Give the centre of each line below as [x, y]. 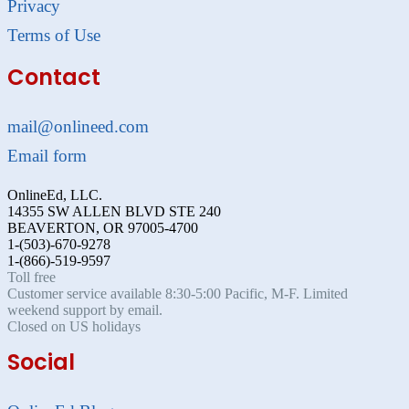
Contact [54, 77]
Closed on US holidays [74, 326]
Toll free [31, 277]
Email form [47, 155]
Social [41, 362]
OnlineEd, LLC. [55, 194]
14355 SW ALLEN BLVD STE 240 [114, 211]
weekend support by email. [85, 309]
